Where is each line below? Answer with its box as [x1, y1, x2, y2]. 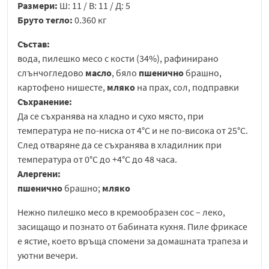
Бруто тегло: [17, 14, 74, 26]
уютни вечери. [17, 249, 78, 262]
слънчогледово [17, 67, 85, 79]
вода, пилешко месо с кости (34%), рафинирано [17, 52, 219, 65]
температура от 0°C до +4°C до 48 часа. [17, 153, 177, 166]
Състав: [17, 38, 50, 50]
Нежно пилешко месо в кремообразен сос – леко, [17, 206, 225, 219]
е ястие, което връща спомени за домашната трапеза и [17, 235, 248, 247]
